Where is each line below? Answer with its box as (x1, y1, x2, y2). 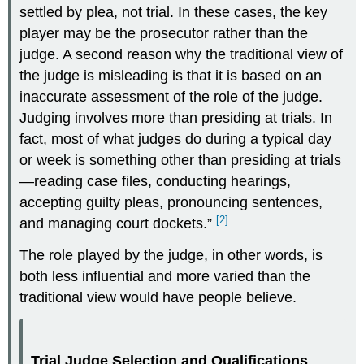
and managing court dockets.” (19, 215, 217, 232)
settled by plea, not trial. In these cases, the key (19, 4, 328, 21)
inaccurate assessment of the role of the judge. (19, 89, 323, 106)
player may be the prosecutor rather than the (19, 25, 309, 42)
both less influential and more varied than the (19, 268, 311, 285)
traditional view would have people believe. (19, 289, 297, 306)
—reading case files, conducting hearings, (19, 173, 292, 190)
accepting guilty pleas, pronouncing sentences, (19, 194, 323, 211)
